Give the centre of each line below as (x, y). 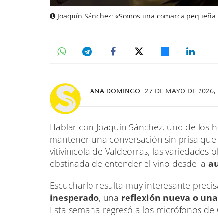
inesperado (74, 197)
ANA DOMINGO (115, 91)
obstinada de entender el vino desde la (129, 163)
